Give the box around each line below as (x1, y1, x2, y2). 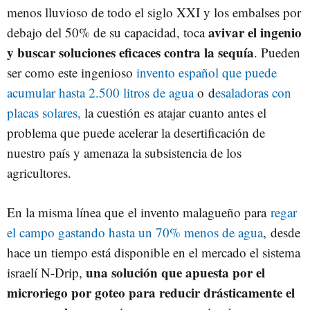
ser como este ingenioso (7, 64, 136, 81)
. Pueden (254, 44, 300, 61)
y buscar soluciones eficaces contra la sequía (7, 43, 254, 62)
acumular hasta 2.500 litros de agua (7, 84, 194, 101)
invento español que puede (136, 64, 277, 81)
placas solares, (7, 104, 81, 121)
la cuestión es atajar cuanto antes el (81, 104, 266, 121)
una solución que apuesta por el (86, 263, 265, 282)
